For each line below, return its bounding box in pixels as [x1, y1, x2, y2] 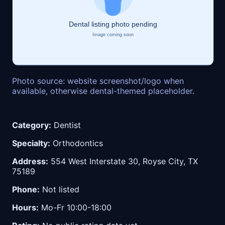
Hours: [12, 202, 39, 213]
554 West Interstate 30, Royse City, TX [48, 156, 198, 167]
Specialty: [12, 138, 50, 149]
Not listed [40, 184, 79, 195]
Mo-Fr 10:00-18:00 [39, 202, 111, 213]
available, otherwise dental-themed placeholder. [12, 86, 194, 96]
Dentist [51, 120, 81, 131]
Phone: [12, 184, 40, 195]
